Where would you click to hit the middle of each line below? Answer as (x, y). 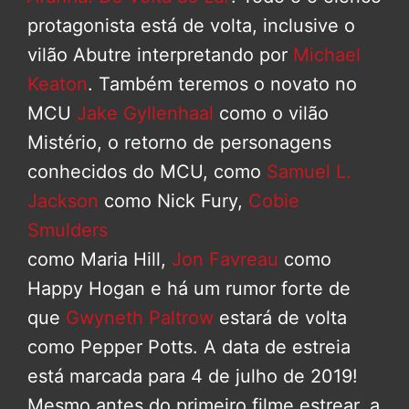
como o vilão (271, 114)
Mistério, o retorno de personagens (179, 143)
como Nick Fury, (173, 201)
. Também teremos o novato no (222, 84)
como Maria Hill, (100, 260)
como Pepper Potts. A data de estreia (189, 347)
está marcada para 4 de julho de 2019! (193, 377)
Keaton (58, 84)
